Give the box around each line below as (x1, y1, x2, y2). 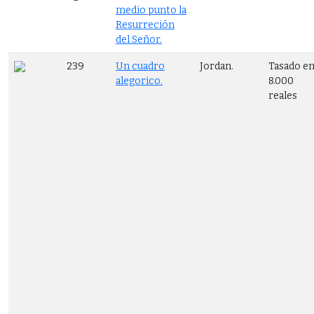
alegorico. (116, 74, 163, 87)
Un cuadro (116, 60, 165, 72)
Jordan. (200, 60, 233, 72)
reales (268, 89, 297, 102)
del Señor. (116, 33, 162, 46)
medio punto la (116, 4, 186, 16)
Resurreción (116, 18, 175, 31)
